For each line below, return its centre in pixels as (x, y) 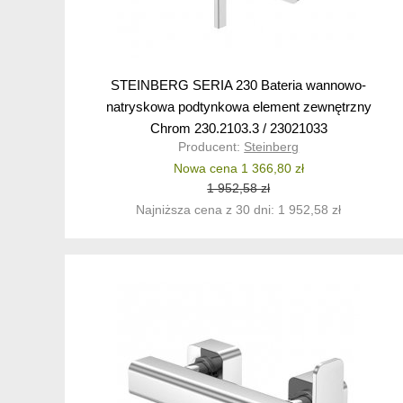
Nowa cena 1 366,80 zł (238, 169)
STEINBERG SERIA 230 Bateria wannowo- (239, 85)
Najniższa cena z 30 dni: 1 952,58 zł (239, 210)
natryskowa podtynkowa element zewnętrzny (238, 107)
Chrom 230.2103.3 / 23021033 (238, 129)
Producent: (211, 147)
